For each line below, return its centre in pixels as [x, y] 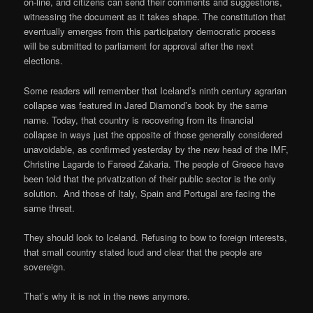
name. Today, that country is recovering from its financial [139, 119]
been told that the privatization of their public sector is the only [150, 178]
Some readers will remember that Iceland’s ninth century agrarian [155, 90]
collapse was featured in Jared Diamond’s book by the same [146, 105]
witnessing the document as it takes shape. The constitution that [155, 17]
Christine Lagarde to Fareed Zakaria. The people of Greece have [154, 163]
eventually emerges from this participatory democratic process [150, 31]
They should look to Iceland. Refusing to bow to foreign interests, [156, 237]
